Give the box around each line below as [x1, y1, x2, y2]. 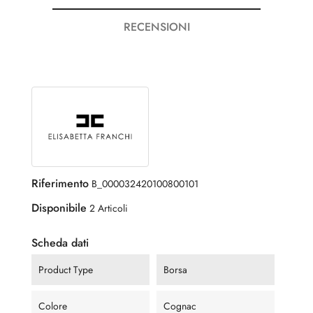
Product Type [38, 263, 96, 277]
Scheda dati [31, 235, 89, 252]
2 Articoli [89, 201, 128, 216]
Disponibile [31, 200, 87, 217]
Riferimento [31, 175, 89, 192]
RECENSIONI [123, 19, 190, 36]
